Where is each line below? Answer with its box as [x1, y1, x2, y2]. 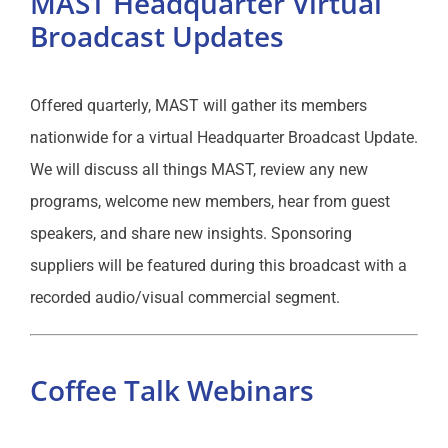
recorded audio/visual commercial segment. [29, 288, 340, 308]
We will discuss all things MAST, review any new [29, 160, 368, 180]
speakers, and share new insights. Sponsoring [29, 224, 352, 244]
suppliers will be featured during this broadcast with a [29, 256, 407, 276]
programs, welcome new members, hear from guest [29, 192, 390, 212]
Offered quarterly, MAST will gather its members [29, 96, 367, 116]
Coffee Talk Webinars [29, 370, 314, 409]
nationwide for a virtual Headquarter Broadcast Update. [29, 128, 418, 148]
